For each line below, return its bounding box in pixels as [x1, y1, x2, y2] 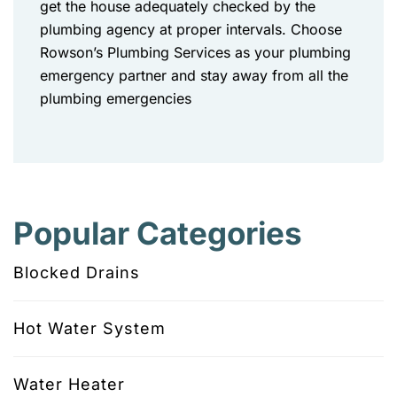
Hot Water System [13, 319, 166, 338]
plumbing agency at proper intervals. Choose [40, 20, 342, 38]
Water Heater [13, 375, 125, 393]
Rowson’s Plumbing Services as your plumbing [40, 43, 351, 61]
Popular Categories [13, 214, 302, 252]
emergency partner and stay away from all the [40, 66, 348, 84]
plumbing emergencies [40, 90, 191, 107]
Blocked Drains [13, 263, 140, 282]
